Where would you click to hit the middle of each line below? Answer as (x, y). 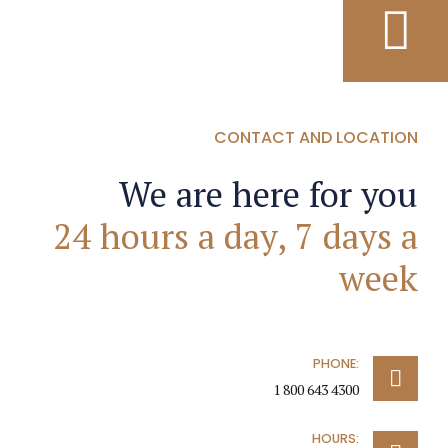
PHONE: (336, 363)
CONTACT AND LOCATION (316, 138)
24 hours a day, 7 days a (235, 236)
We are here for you (268, 194)
